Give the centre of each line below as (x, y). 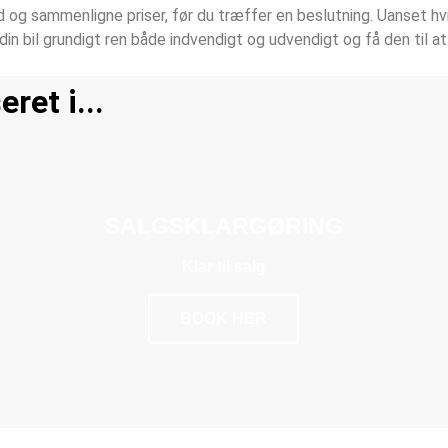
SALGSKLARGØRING (223, 225)
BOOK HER (224, 318)
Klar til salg (223, 266)
